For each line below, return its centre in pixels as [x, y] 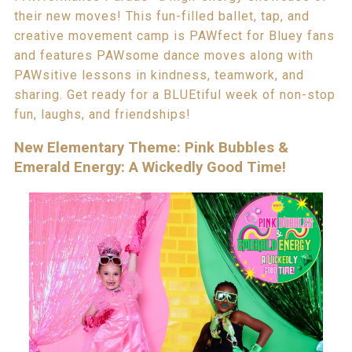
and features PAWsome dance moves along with [163, 55]
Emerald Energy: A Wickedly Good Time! [150, 168]
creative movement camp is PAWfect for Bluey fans [174, 35]
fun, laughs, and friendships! [102, 114]
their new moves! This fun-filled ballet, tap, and [161, 16]
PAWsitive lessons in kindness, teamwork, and [159, 75]
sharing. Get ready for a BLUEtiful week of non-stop [174, 94]
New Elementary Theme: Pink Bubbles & [151, 148]
